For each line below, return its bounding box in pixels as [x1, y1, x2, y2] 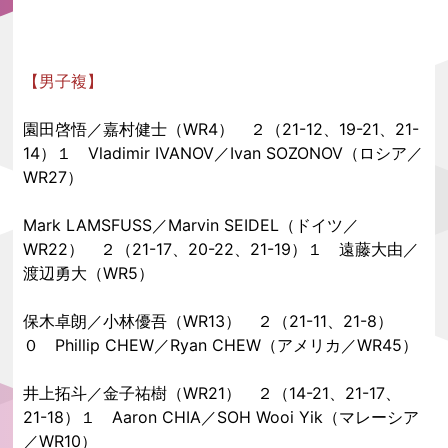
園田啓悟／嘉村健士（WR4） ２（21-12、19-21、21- [23, 119, 420, 139]
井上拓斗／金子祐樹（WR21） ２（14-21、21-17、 [23, 383, 402, 403]
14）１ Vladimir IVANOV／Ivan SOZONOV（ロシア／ [23, 143, 424, 163]
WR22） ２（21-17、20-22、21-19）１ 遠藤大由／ [23, 239, 420, 259]
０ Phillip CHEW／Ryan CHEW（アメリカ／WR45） [23, 335, 419, 355]
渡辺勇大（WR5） [23, 263, 155, 283]
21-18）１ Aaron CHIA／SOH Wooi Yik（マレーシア [23, 407, 420, 427]
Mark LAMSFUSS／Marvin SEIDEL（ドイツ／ [23, 215, 360, 235]
